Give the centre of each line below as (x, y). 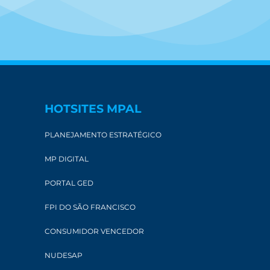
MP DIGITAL (66, 159)
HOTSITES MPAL (93, 109)
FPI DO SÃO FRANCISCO (90, 207)
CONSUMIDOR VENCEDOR (94, 231)
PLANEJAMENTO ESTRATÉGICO (103, 135)
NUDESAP (63, 256)
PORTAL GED (69, 183)
